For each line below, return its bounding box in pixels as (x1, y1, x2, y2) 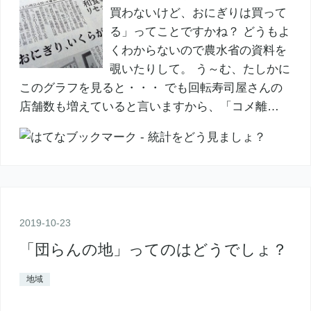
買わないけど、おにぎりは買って (109, 6, 287, 20)
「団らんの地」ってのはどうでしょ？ (19, 241, 287, 259)
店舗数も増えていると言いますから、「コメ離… (19, 100, 279, 114)
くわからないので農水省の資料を (109, 44, 287, 58)
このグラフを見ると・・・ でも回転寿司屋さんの (19, 81, 283, 95)
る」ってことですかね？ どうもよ (109, 25, 290, 39)
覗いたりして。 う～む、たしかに (109, 62, 290, 76)
